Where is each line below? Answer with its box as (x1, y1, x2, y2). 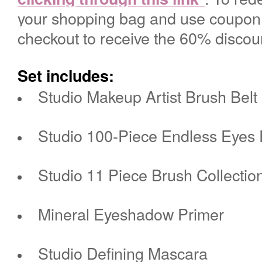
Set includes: (18, 64, 114, 87)
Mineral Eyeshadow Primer (37, 202, 224, 225)
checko (18, 26, 66, 49)
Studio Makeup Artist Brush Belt (37, 84, 257, 108)
